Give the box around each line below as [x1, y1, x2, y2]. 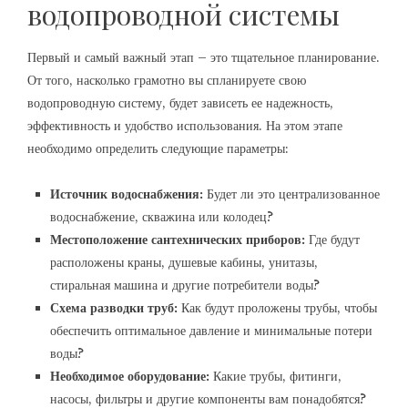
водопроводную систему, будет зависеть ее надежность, [27, 95, 333, 111]
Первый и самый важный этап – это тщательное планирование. [27, 49, 380, 66]
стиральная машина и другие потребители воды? [50, 277, 320, 293]
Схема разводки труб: [50, 300, 178, 316]
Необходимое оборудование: [50, 368, 209, 384]
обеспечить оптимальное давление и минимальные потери [50, 322, 372, 339]
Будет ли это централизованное [203, 186, 380, 202]
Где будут [305, 231, 360, 248]
